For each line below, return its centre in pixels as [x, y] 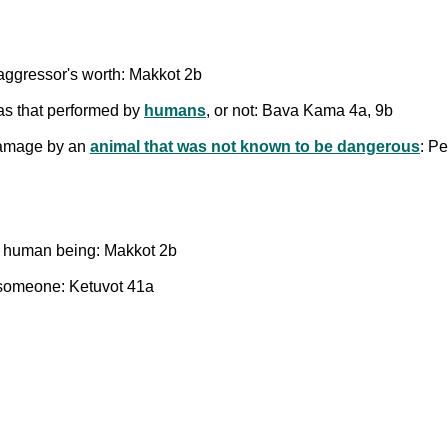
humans [175, 110]
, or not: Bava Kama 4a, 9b [299, 110]
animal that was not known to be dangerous [255, 146]
